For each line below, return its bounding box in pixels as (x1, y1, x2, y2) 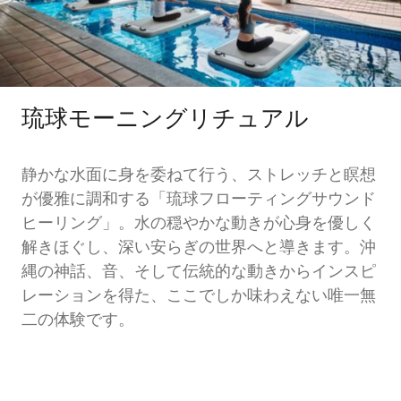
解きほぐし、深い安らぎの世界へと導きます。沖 (21, 241, 376, 258)
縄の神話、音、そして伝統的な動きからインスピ (21, 265, 376, 282)
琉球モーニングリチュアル (21, 110, 309, 134)
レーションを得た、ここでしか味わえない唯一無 (21, 289, 376, 306)
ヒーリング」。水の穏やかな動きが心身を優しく (21, 217, 376, 234)
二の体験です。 (21, 313, 134, 330)
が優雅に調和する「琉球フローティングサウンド (21, 192, 376, 209)
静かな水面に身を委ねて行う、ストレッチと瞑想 (21, 168, 376, 185)
